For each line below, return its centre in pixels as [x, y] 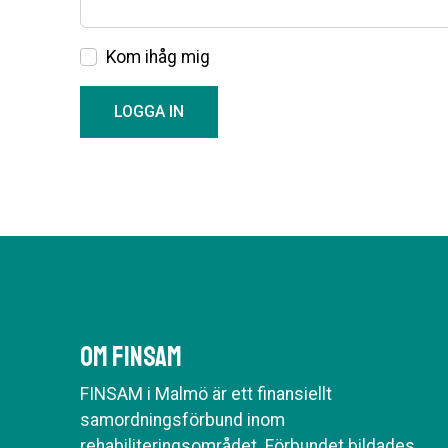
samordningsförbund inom [182, 420]
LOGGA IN [149, 111]
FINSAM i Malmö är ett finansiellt [206, 394]
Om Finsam [131, 356]
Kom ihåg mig [158, 57]
